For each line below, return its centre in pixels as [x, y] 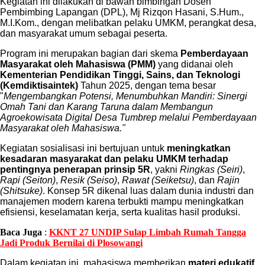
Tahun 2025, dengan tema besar [147, 86]
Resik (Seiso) [89, 180]
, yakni [165, 170]
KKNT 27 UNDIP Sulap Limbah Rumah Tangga [148, 232]
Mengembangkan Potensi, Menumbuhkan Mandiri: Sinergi [125, 96]
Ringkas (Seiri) [211, 170]
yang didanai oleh [194, 64]
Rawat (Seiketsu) [158, 180]
